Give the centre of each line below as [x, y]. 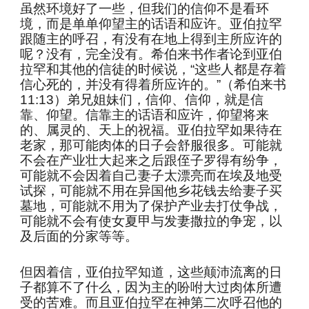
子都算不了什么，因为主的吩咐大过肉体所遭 [151, 287]
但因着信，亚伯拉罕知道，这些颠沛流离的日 [151, 272]
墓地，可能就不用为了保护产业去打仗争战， [151, 206]
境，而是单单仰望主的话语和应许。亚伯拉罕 [151, 24]
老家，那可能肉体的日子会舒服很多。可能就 [151, 145]
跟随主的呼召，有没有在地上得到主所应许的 [151, 39]
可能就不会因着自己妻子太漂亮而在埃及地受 [151, 176]
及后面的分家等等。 [79, 236]
